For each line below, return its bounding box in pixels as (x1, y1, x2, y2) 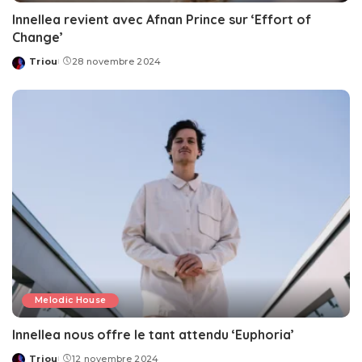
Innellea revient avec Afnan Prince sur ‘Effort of (12, 11, 311, 28)
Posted (11, 61, 50, 74)
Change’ (12, 29, 63, 46)
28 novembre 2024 (72, 56, 162, 68)
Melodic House (35, 294, 107, 305)
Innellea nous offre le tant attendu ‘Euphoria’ (12, 326, 294, 343)
